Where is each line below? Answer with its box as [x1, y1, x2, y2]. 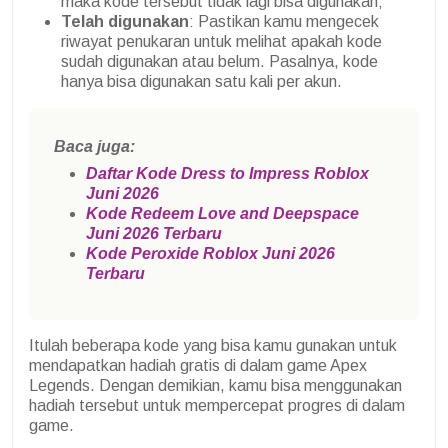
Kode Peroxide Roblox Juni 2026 [86, 244, 335, 262]
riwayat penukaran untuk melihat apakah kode [61, 32, 382, 50]
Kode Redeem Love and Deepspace [86, 204, 359, 222]
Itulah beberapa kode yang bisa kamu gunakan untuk [29, 336, 397, 354]
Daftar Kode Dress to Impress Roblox [86, 164, 369, 182]
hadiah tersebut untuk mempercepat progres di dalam [29, 396, 405, 414]
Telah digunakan [61, 12, 189, 30]
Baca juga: [54, 137, 135, 155]
